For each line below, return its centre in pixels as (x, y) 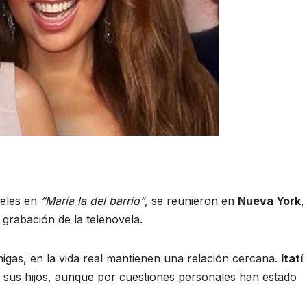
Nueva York (269, 200)
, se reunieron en (191, 200)
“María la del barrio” (93, 200)
